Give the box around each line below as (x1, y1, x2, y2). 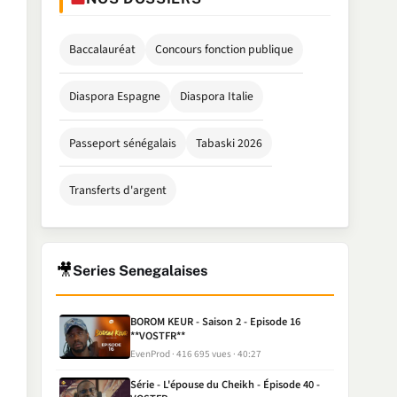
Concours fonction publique (155, 41, 294, 58)
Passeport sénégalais (68, 134, 176, 152)
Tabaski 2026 (196, 134, 263, 152)
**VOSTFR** (130, 327, 186, 344)
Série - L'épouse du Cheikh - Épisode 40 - (130, 376, 321, 393)
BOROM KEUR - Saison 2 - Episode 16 (130, 313, 301, 330)
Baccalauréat (68, 41, 136, 58)
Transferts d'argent (68, 181, 167, 198)
